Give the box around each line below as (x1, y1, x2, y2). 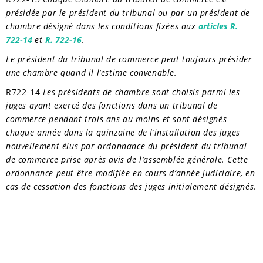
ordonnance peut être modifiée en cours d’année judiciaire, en (6, 167, 255, 178)
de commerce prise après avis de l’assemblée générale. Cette (6, 153, 248, 165)
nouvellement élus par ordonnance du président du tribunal (6, 140, 247, 151)
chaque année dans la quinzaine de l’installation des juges (6, 126, 240, 138)
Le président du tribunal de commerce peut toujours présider (6, 53, 252, 65)
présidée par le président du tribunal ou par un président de (6, 7, 251, 19)
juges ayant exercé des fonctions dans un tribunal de (6, 99, 218, 111)
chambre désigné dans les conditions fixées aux (6, 21, 199, 32)
